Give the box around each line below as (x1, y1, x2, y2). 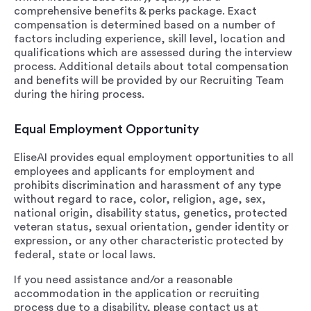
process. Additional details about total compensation (14, 61, 289, 72)
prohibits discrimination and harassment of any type (14, 180, 281, 191)
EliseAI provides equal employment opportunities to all (14, 152, 294, 163)
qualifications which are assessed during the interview (14, 47, 292, 58)
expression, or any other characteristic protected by (14, 235, 283, 246)
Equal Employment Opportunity (14, 123, 199, 135)
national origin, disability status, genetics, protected (14, 208, 287, 219)
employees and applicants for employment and (14, 166, 255, 177)
